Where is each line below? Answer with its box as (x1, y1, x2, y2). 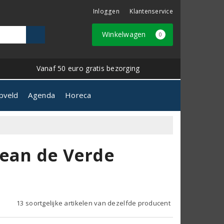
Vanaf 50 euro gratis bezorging (36, 63, 140, 73)
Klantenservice (129, 7, 173, 15)
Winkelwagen (101, 29, 148, 39)
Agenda (28, 89, 55, 100)
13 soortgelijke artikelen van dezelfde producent (16, 198, 170, 207)
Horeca (65, 89, 91, 100)
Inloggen (92, 7, 119, 15)
